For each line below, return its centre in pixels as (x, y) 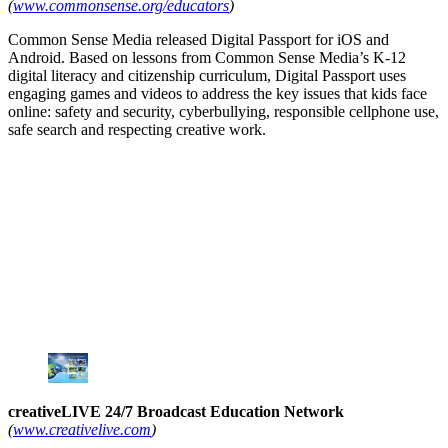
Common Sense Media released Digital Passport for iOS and (198, 39)
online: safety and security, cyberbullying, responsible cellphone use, (223, 111)
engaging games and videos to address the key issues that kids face (217, 93)
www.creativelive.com (82, 429)
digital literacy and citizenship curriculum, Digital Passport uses (207, 75)
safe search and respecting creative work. (137, 129)
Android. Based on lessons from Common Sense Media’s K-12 (207, 57)
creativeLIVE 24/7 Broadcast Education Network (176, 411)
